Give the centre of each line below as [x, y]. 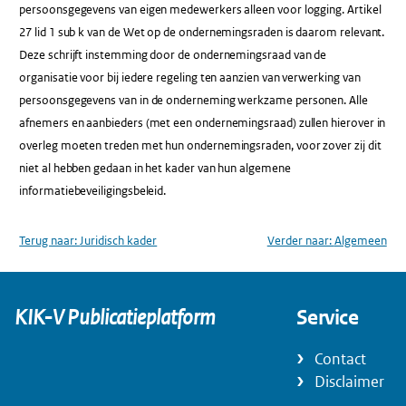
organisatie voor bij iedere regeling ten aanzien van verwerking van [190, 77]
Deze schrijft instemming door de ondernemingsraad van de [173, 54]
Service [327, 317]
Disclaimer [349, 382]
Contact [340, 359]
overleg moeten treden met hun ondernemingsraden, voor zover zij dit [200, 145]
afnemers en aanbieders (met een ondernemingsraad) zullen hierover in [203, 122]
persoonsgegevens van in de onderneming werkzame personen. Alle [193, 100]
